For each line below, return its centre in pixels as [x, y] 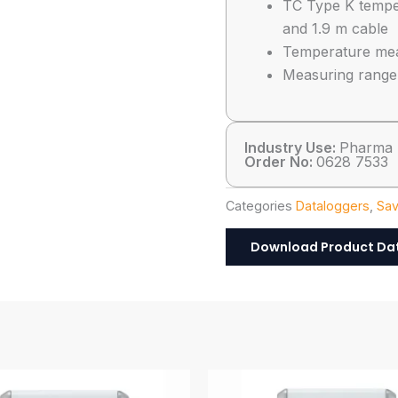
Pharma [366, 147]
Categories [259, 206]
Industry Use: [292, 147]
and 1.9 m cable [335, 28]
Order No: [280, 162]
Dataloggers [333, 206]
